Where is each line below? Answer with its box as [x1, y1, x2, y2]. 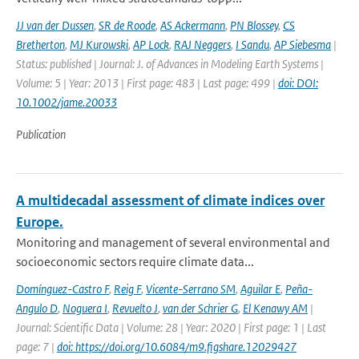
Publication [16, 127, 66, 142]
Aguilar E [240, 281, 280, 296]
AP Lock [133, 37, 169, 52]
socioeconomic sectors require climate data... [16, 254, 254, 269]
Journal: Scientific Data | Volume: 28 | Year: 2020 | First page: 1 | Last [16, 320, 326, 335]
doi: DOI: [278, 75, 318, 91]
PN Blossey [230, 18, 278, 33]
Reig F [114, 281, 141, 296]
